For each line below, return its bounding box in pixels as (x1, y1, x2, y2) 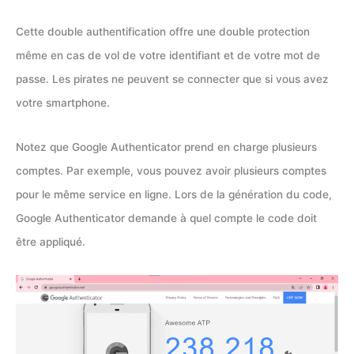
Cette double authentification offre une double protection (16, 25, 310, 39)
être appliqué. (16, 235, 85, 248)
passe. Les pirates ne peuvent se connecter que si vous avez (16, 73, 329, 86)
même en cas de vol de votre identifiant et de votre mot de (16, 49, 320, 62)
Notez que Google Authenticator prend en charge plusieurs (16, 140, 317, 153)
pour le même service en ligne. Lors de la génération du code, (16, 187, 332, 201)
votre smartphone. (16, 96, 110, 110)
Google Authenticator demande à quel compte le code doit (16, 211, 317, 224)
